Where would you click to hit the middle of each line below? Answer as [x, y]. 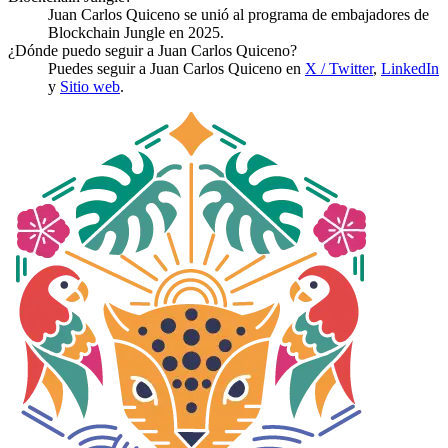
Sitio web [90, 86]
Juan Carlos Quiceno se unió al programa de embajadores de [238, 14]
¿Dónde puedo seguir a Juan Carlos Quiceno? [152, 50]
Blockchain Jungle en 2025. [136, 32]
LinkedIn [410, 68]
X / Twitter [339, 68]
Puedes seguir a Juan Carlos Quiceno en [176, 68]
